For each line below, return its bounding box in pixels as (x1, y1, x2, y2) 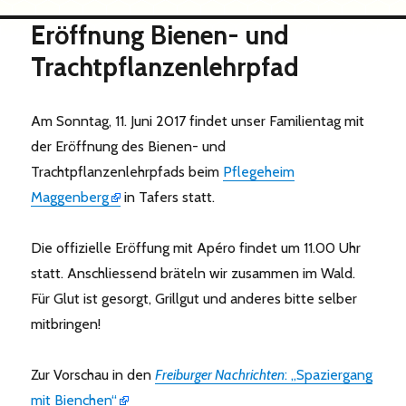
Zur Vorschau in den (31, 365, 156, 383)
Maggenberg (31, 188, 110, 206)
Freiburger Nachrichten (155, 365, 285, 383)
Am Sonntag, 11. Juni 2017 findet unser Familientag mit (31, 111, 365, 130)
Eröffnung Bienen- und (31, 19, 290, 52)
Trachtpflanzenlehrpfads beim (31, 162, 224, 180)
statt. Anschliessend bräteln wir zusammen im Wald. (31, 264, 356, 282)
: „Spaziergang (285, 365, 373, 383)
